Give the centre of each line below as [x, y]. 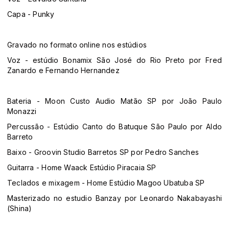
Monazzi [22, 111]
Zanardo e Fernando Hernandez [63, 71]
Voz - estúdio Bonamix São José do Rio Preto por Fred [114, 60]
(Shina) [20, 209]
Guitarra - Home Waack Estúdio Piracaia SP [82, 168]
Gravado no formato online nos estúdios [77, 45]
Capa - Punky [31, 14]
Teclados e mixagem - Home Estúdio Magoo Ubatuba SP [106, 183]
